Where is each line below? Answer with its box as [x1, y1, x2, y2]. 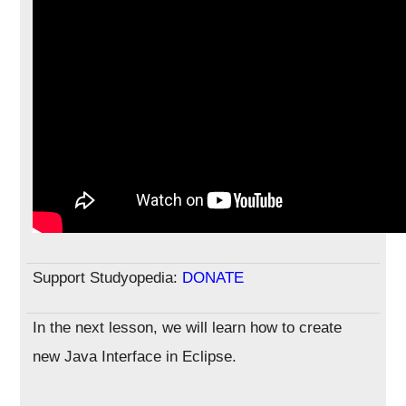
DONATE [182, 268, 245, 286]
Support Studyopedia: [33, 268, 183, 286]
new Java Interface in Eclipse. [33, 347, 237, 365]
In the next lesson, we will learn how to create [33, 318, 343, 336]
